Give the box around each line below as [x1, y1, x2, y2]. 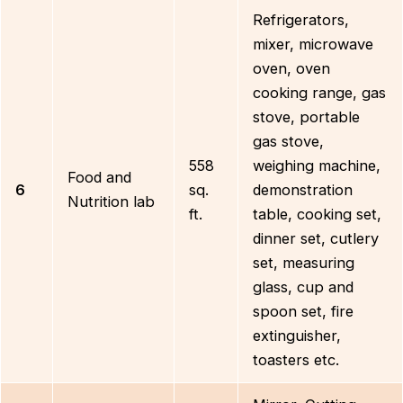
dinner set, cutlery [253, 229, 380, 247]
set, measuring [253, 254, 355, 272]
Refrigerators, [253, 11, 350, 29]
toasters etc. [253, 351, 340, 369]
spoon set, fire [253, 302, 354, 320]
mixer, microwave [253, 35, 374, 53]
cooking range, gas [253, 84, 387, 102]
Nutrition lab [67, 193, 156, 210]
